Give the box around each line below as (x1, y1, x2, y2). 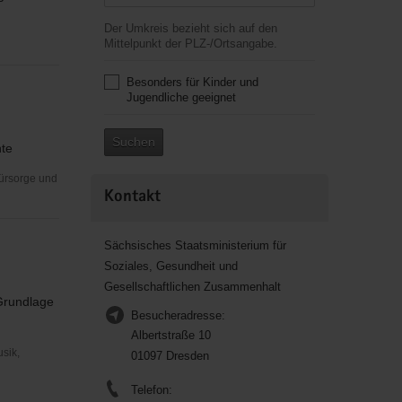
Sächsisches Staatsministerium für (103, 239, 286, 252)
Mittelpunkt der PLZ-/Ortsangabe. (103, 37, 277, 50)
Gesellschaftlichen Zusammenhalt (103, 280, 281, 293)
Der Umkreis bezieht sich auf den (103, 22, 277, 35)
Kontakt (103, 189, 161, 206)
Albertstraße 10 (130, 328, 211, 342)
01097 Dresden (130, 349, 209, 363)
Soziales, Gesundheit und (103, 259, 238, 273)
